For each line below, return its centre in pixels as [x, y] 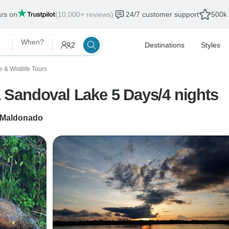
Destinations [165, 45]
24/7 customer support [162, 14]
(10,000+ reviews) [84, 14]
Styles [211, 45]
